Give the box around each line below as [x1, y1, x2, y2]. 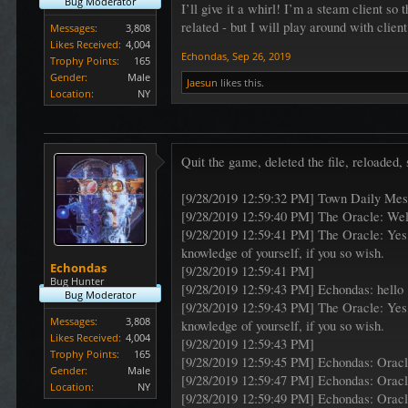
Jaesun [187, 76, 219, 90]
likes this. [218, 76, 265, 90]
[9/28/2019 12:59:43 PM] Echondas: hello [181, 280, 404, 299]
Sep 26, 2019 [232, 49, 291, 64]
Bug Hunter [50, 274, 105, 289]
